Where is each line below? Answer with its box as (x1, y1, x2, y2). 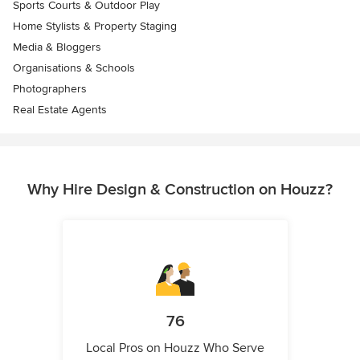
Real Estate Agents (13, 103, 107, 117)
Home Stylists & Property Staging (13, 19, 177, 34)
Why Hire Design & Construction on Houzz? (27, 180, 333, 200)
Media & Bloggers (13, 40, 101, 55)
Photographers (13, 82, 87, 96)
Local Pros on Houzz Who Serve (86, 340, 264, 357)
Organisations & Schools (13, 61, 135, 76)
